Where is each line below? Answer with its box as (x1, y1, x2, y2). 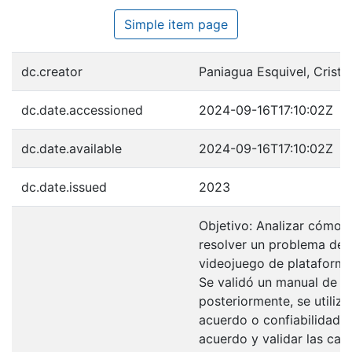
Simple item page (124, 16, 228, 32)
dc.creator (21, 63, 82, 79)
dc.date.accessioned (21, 101, 143, 118)
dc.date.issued (21, 178, 107, 195)
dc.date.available (21, 140, 122, 156)
